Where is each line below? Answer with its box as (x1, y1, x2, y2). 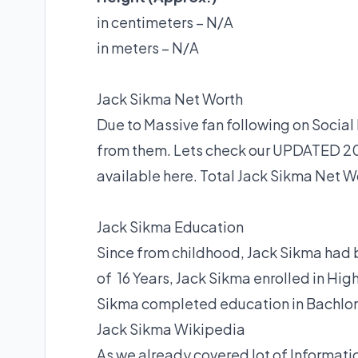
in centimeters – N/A (97, 13, 233, 32)
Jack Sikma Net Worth (97, 89, 243, 109)
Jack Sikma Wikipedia (97, 320, 245, 339)
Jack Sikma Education (97, 217, 244, 237)
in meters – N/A (97, 38, 199, 58)
